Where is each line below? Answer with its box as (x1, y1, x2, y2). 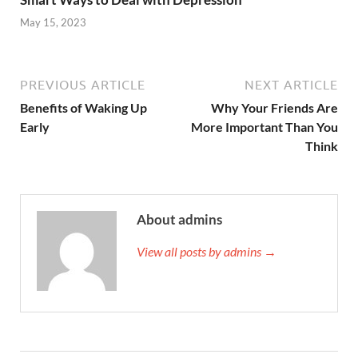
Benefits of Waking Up (20, 100, 147, 116)
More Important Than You (191, 119, 338, 135)
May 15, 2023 (20, 16, 86, 30)
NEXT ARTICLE (245, 78, 338, 93)
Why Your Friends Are (211, 100, 338, 116)
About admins (137, 211, 222, 229)
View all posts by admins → (137, 244, 276, 260)
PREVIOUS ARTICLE (20, 78, 145, 93)
